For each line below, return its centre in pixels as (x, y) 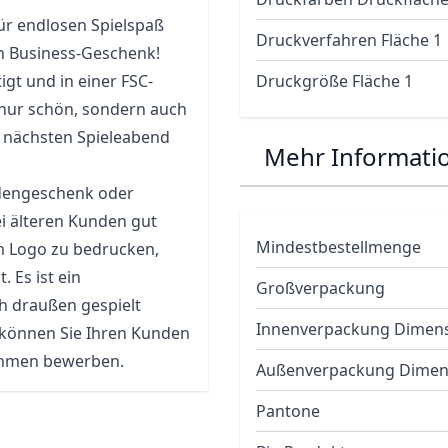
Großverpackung (320, 288)
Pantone (288, 411)
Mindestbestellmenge (338, 247)
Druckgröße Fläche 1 (334, 81)
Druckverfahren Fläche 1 (349, 40)
